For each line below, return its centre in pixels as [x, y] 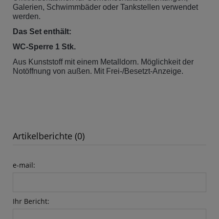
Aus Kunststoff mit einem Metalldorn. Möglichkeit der [103, 62]
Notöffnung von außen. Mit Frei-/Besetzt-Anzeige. [103, 71]
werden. [27, 16]
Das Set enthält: [42, 31]
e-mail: [24, 165]
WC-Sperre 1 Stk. [44, 46]
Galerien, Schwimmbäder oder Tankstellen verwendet [105, 7]
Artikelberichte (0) [49, 136]
